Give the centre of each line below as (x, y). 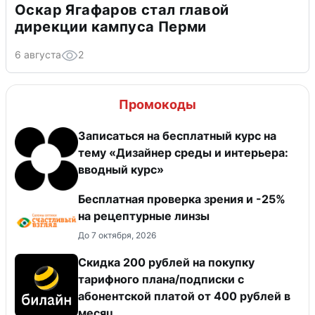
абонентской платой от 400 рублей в (184, 296)
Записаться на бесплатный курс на (177, 135)
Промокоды (157, 104)
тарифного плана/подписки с (161, 279)
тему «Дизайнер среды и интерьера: (183, 152)
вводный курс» (121, 169)
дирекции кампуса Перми (111, 26)
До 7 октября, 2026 (117, 235)
